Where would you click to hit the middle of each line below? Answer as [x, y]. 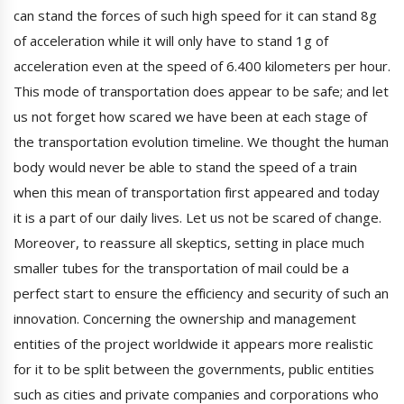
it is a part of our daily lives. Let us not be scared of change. [197, 218]
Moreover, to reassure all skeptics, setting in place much [189, 243]
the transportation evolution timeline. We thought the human [201, 142]
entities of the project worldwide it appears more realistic [193, 344]
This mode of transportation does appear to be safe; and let [201, 92]
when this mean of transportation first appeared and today [197, 193]
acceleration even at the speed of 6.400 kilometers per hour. [202, 66]
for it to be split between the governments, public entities [194, 369]
